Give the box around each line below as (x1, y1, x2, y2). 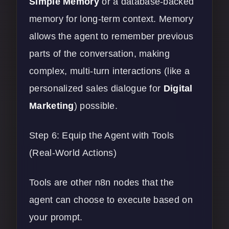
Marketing (29, 101, 74, 111)
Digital (163, 83, 193, 94)
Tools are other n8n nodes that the (29, 177, 174, 188)
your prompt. (29, 212, 83, 223)
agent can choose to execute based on (29, 195, 193, 205)
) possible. (74, 101, 118, 111)
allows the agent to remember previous (29, 31, 194, 42)
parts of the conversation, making (29, 49, 170, 59)
